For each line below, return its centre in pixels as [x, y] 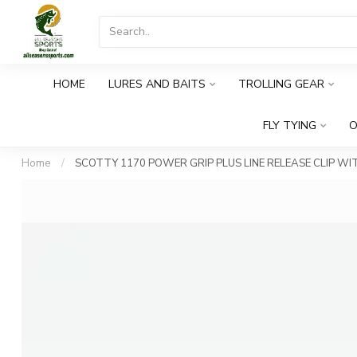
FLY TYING [290, 126]
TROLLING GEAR [281, 84]
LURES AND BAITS [157, 84]
